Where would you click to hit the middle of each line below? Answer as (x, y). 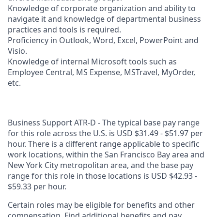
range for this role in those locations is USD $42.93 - (102, 176)
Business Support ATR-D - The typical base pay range (104, 123)
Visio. (17, 51)
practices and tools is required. (64, 30)
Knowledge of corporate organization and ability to (102, 8)
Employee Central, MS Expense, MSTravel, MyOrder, (101, 72)
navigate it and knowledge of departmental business (104, 19)
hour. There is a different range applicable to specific (104, 144)
